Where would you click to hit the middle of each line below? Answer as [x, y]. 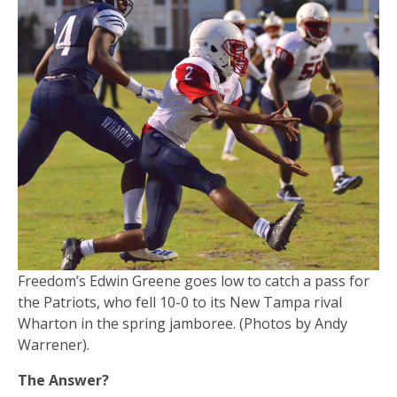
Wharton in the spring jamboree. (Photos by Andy [183, 323]
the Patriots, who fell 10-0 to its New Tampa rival [180, 302]
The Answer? [63, 380]
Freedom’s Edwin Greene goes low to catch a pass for [194, 280]
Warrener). [54, 344]
